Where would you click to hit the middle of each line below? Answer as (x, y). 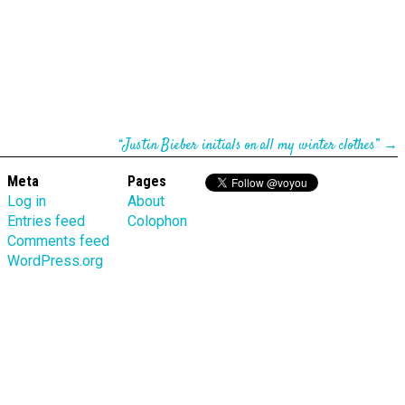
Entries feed (46, 221)
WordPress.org (55, 261)
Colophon (157, 221)
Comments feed (58, 241)
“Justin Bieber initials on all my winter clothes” (249, 146)
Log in (26, 201)
